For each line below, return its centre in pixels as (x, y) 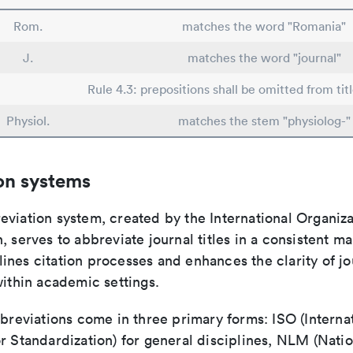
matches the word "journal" (264, 58)
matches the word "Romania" (264, 26)
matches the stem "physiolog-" (264, 121)
